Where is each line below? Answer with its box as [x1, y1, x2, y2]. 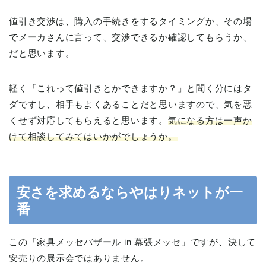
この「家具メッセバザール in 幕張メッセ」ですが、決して [9, 237, 256, 248]
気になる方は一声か [167, 115, 252, 125]
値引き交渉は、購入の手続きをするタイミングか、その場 [9, 15, 252, 26]
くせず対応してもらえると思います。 [9, 115, 168, 125]
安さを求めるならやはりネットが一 [17, 185, 243, 201]
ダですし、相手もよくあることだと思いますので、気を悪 [9, 99, 252, 109]
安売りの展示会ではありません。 [9, 253, 150, 264]
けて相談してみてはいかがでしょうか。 [9, 131, 178, 141]
